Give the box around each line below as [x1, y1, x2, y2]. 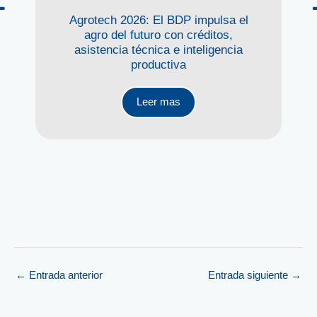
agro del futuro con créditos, [84, 28, 233, 42]
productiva [131, 58, 186, 71]
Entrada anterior [26, 269, 103, 281]
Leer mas [137, 96, 180, 108]
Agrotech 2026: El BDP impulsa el [69, 13, 248, 27]
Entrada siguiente [208, 269, 291, 281]
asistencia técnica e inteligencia [74, 43, 243, 57]
